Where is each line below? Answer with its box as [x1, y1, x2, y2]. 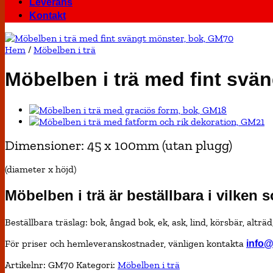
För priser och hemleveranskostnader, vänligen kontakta [5, 237, 246, 249]
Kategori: [76, 258, 118, 271]
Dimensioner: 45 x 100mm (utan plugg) [5, 136, 232, 154]
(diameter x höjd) [5, 163, 76, 175]
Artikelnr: [5, 258, 48, 271]
